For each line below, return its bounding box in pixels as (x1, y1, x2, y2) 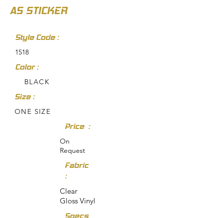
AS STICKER (10, 4, 67, 17)
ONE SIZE (15, 107, 51, 116)
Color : (15, 62, 38, 72)
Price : (65, 122, 90, 131)
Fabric (65, 161, 89, 170)
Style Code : (15, 33, 59, 42)
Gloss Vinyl (60, 196, 95, 206)
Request (60, 146, 85, 155)
